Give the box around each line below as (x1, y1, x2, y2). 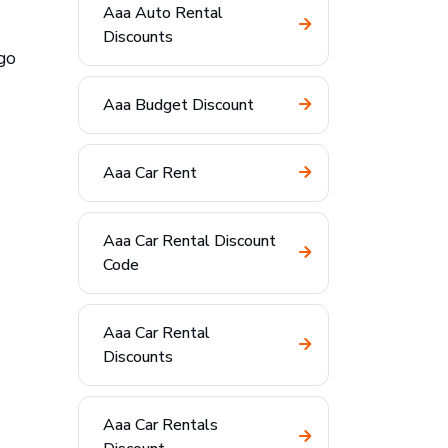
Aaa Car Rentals (103, 414, 218, 436)
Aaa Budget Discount (103, 94, 254, 116)
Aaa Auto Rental (103, 2, 223, 24)
